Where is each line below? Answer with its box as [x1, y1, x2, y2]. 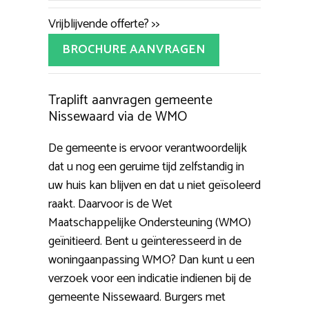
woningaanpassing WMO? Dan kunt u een [48, 250, 255, 271]
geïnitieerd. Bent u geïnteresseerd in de [48, 231, 241, 252]
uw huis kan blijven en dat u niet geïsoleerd [48, 175, 261, 197]
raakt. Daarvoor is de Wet [48, 194, 172, 215]
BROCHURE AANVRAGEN [62, 39, 206, 61]
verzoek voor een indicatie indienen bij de [48, 268, 251, 290]
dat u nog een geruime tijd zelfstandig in [48, 157, 244, 178]
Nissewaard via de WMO [48, 106, 187, 129]
